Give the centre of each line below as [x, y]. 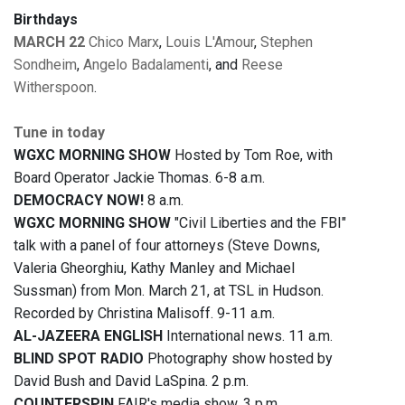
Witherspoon [54, 88]
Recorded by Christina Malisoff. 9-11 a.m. [144, 314]
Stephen [287, 42]
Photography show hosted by [238, 359]
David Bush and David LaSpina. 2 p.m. [131, 381]
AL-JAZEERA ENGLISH [88, 336]
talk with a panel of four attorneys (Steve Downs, [167, 246]
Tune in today [59, 133]
